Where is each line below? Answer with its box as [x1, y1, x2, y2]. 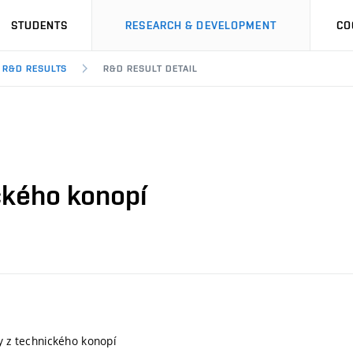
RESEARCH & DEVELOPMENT [125, 19, 277, 32]
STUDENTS [10, 19, 69, 32]
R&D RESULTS [2, 63, 68, 74]
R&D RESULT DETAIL [103, 63, 198, 74]
